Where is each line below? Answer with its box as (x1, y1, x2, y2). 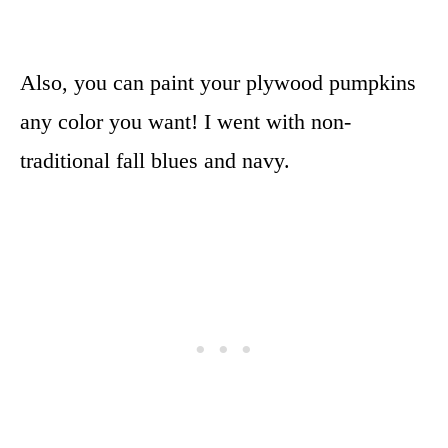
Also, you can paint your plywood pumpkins (20, 69, 416, 95)
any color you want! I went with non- (20, 108, 351, 134)
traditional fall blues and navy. (20, 147, 290, 173)
